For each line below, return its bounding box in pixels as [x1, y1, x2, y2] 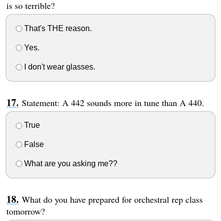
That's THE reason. [22, 24, 92, 33]
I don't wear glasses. [22, 62, 95, 71]
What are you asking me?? [22, 159, 117, 168]
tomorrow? [6, 205, 45, 217]
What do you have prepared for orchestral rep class [21, 193, 203, 205]
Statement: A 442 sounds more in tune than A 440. [21, 96, 204, 109]
